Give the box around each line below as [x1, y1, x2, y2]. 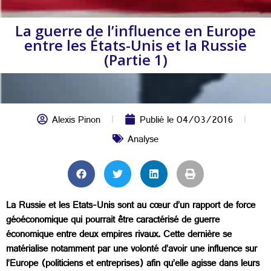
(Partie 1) [103, 50, 168, 70]
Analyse [128, 131, 158, 150]
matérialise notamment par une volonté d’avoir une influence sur [6, 241, 257, 260]
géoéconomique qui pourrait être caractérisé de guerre [6, 212, 220, 230]
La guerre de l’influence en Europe [15, 21, 256, 41]
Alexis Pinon [52, 112, 100, 131]
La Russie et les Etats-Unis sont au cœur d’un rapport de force [6, 197, 255, 216]
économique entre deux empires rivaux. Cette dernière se [6, 226, 232, 245]
